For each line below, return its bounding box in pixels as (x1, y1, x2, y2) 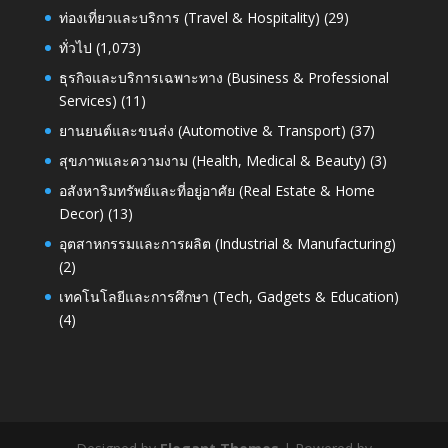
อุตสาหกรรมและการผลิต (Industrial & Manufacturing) (58, 233, 396, 253)
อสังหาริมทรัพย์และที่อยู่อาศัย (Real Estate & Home (58, 180, 375, 200)
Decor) (58, 203, 104, 223)
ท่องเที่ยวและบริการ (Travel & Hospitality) (58, 7, 320, 27)
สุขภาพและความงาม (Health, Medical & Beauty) (58, 150, 366, 170)
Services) (58, 90, 117, 110)
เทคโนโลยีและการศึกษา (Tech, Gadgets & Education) (58, 286, 399, 306)
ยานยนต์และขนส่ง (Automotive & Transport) (58, 120, 346, 140)
